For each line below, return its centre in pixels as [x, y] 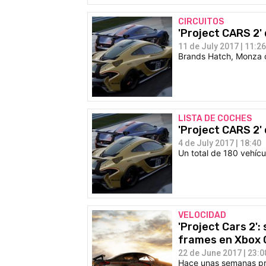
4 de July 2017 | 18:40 [220, 143]
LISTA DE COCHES [215, 118]
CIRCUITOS [201, 21]
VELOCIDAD [202, 215]
